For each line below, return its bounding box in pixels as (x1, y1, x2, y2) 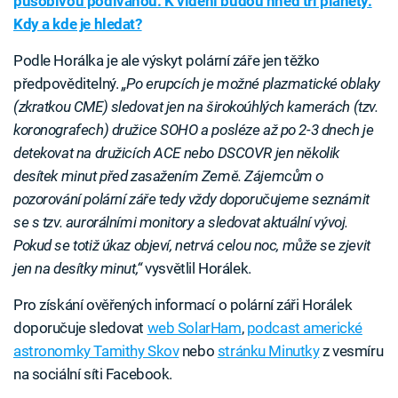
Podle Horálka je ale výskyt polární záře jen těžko (13, 51, 320, 69)
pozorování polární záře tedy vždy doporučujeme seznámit (13, 189, 370, 208)
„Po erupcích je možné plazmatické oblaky (121, 74, 380, 92)
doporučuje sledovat (13, 318, 147, 337)
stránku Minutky (217, 341, 320, 360)
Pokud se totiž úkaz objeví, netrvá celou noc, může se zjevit (13, 235, 370, 254)
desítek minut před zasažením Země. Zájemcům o (13, 166, 324, 185)
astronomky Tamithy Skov (13, 341, 179, 360)
